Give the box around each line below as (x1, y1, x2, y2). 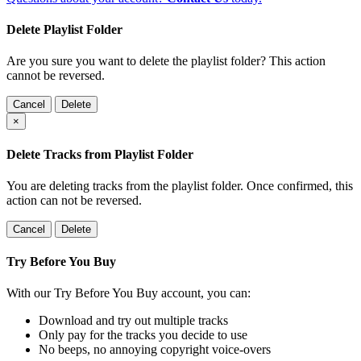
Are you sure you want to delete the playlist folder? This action (6, 54, 326, 68)
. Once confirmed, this (240, 178, 353, 193)
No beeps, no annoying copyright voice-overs (39, 342, 271, 357)
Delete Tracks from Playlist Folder (6, 147, 193, 161)
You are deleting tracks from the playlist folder (6, 178, 240, 193)
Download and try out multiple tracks (39, 313, 228, 328)
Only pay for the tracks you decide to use (39, 328, 247, 342)
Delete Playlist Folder (6, 23, 122, 36)
